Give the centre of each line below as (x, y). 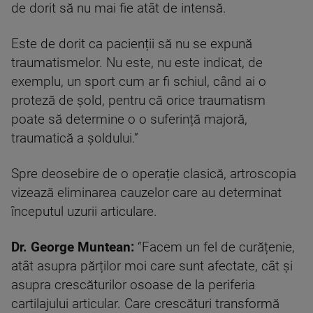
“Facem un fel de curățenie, (214, 247)
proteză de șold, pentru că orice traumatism (138, 101)
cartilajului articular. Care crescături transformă (145, 304)
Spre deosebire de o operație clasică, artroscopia (154, 174)
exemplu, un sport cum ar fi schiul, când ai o (139, 82)
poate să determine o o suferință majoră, (129, 119)
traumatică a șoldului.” (75, 138)
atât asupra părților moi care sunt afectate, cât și (152, 266)
